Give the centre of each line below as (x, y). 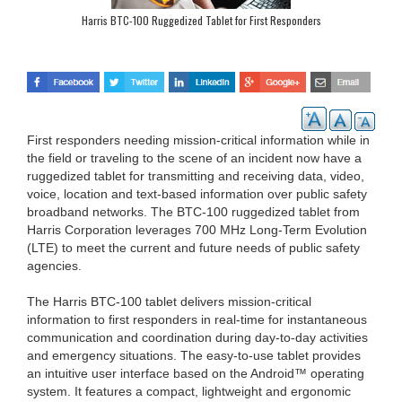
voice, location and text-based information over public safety (197, 193)
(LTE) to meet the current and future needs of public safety (193, 247)
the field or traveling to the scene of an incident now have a (194, 157)
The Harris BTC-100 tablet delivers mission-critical (169, 301)
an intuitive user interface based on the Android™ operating (196, 373)
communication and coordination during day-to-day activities (197, 337)
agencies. (54, 265)
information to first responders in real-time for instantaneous (197, 319)
